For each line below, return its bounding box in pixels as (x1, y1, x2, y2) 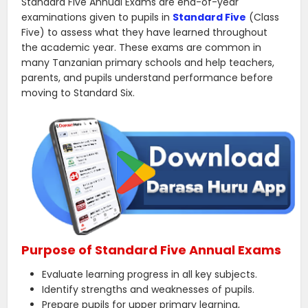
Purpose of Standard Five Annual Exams (21, 241, 282, 258)
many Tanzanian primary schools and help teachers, (21, 55, 275, 69)
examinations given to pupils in (21, 10, 173, 24)
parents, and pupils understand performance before (21, 70, 274, 85)
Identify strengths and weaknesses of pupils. (42, 282, 255, 296)
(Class (246, 10, 280, 24)
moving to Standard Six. (21, 85, 135, 100)
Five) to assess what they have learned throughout (21, 25, 268, 39)
